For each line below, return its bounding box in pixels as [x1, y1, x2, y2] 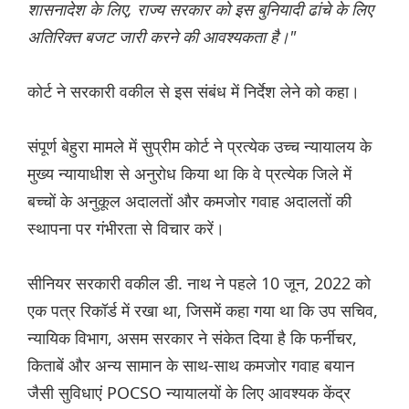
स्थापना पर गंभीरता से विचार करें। [27, 217, 225, 240]
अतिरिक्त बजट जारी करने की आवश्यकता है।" [27, 26, 296, 48]
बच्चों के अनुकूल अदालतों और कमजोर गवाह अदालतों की [27, 190, 351, 213]
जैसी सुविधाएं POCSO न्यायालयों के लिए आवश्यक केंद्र [27, 382, 351, 404]
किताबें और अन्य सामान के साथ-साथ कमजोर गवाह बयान [27, 354, 354, 377]
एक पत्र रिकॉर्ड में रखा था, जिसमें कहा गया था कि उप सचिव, [27, 299, 378, 322]
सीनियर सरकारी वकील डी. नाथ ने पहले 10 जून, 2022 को [27, 272, 371, 295]
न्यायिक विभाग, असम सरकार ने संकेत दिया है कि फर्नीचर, [27, 327, 357, 350]
